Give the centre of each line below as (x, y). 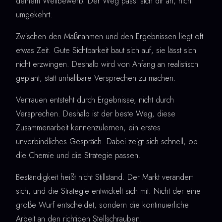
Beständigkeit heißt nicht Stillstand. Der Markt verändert (104, 177)
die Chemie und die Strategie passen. (78, 155)
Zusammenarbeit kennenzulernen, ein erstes (88, 127)
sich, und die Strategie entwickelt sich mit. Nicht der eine (108, 191)
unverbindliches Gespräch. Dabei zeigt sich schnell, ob (107, 141)
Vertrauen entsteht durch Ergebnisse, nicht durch (95, 100)
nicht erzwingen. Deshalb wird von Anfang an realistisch (107, 64)
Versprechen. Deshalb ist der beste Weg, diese (96, 113)
